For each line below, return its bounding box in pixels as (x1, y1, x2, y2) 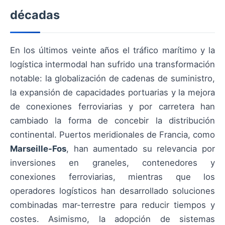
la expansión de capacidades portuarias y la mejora (10, 87, 215, 97)
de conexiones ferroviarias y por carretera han (10, 101, 215, 111)
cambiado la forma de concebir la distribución (10, 116, 215, 126)
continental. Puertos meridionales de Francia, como (10, 130, 215, 140)
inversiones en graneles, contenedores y (10, 158, 215, 168)
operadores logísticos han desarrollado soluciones (10, 186, 215, 196)
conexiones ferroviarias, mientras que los (10, 172, 215, 182)
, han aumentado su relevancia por (66, 144, 215, 154)
